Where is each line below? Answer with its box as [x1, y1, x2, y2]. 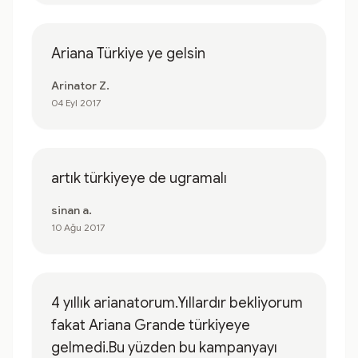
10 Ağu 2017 [51, 221, 105, 233]
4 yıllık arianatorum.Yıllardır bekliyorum [51, 294, 303, 312]
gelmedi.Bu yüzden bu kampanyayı [51, 339, 277, 356]
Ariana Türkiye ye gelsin [51, 45, 205, 62]
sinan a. [51, 203, 92, 217]
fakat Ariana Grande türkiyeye [51, 316, 250, 334]
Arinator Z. [51, 78, 109, 93]
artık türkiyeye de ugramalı [51, 169, 227, 187]
